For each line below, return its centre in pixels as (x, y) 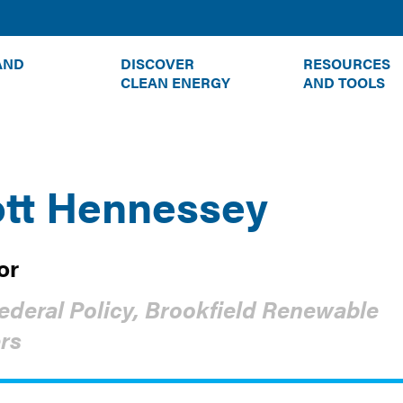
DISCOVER (157, 63)
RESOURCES (347, 63)
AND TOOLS (344, 82)
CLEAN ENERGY (175, 82)
